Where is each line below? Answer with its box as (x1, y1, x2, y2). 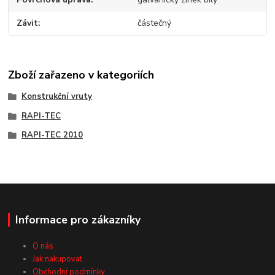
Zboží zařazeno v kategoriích (8, 67, 155, 82)
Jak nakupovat (33, 253, 83, 265)
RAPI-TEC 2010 (21, 130, 83, 141)
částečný (137, 17, 171, 29)
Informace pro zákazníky (15, 212, 141, 228)
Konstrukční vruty (21, 90, 92, 102)
